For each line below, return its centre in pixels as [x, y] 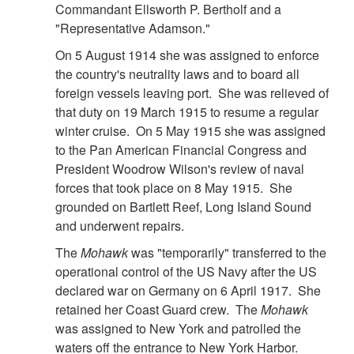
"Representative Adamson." [133, 28]
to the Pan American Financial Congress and [181, 150]
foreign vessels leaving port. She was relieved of [192, 93]
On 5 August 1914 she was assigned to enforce [187, 55]
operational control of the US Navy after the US [186, 272]
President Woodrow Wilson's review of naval [180, 169]
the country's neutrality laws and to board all [177, 74]
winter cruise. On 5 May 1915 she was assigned [190, 131]
